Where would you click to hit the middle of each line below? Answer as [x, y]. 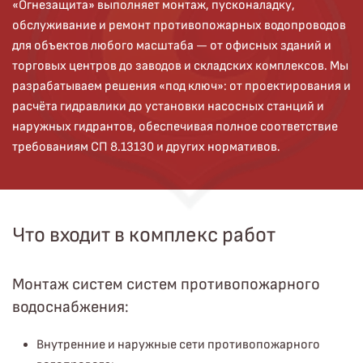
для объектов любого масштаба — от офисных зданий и [172, 46]
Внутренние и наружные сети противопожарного [178, 345]
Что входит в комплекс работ [144, 235]
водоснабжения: [70, 307]
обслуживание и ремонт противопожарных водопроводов [179, 26]
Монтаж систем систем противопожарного [166, 284]
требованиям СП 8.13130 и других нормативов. [146, 147]
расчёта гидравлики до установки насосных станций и [168, 107]
